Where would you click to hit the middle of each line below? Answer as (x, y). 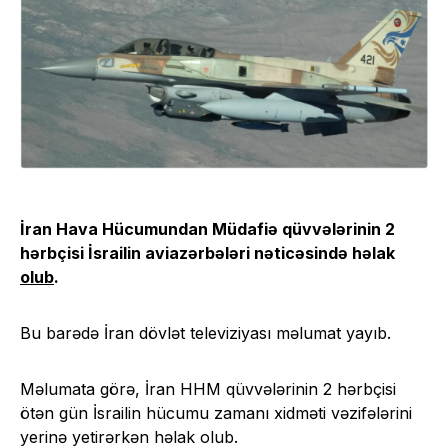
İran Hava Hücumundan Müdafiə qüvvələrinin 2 (207, 228)
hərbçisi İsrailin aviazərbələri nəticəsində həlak (207, 252)
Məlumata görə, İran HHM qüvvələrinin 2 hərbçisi (208, 388)
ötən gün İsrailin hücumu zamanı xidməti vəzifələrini (216, 412)
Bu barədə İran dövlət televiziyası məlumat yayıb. (205, 332)
